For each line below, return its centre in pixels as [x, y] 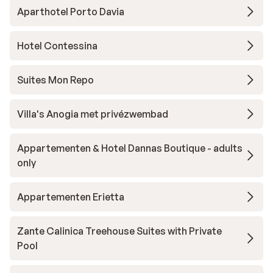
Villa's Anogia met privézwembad [93, 114]
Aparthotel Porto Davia [71, 12]
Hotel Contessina [57, 46]
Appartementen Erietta [71, 197]
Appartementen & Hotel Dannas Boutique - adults [130, 148]
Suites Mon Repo [55, 80]
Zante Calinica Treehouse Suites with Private [119, 231]
